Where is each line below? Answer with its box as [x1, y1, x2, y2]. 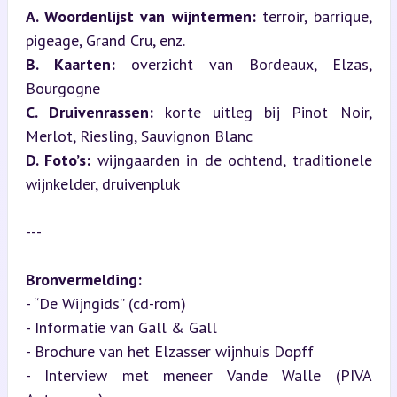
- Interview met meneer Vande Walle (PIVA [25, 364, 372, 385]
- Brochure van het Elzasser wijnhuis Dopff [25, 340, 323, 362]
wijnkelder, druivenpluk [25, 173, 180, 194]
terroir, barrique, [255, 5, 372, 27]
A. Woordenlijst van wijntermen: [25, 5, 256, 27]
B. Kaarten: [25, 53, 115, 74]
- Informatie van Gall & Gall [25, 316, 226, 338]
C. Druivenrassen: [25, 101, 153, 122]
